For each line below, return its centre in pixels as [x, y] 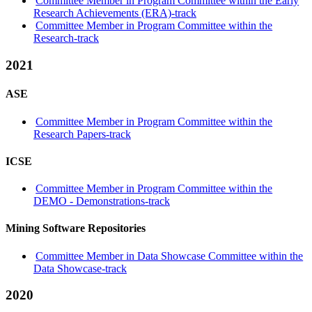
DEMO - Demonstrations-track [102, 201]
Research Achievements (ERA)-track [115, 13]
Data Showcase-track [80, 268]
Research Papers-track [82, 134]
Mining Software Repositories [76, 228]
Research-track [66, 38]
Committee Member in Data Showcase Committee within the [170, 256]
